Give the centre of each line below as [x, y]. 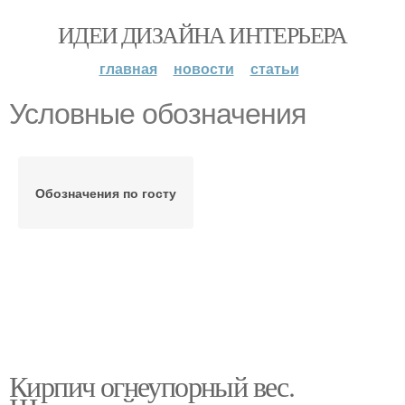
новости [203, 68]
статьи [274, 68]
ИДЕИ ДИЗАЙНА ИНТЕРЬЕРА [202, 34]
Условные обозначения [157, 114]
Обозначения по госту [106, 193]
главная [128, 68]
